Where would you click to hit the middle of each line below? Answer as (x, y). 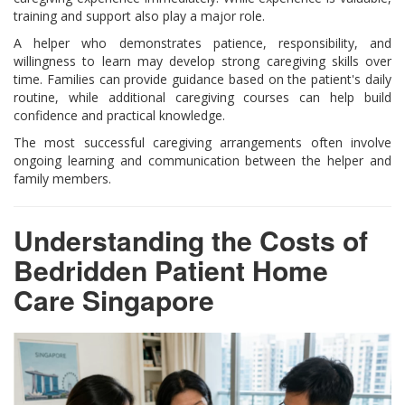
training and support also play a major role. (139, 15)
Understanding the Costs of (191, 240)
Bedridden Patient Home (171, 269)
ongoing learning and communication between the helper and (202, 160)
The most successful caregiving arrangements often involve (202, 142)
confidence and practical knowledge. (119, 115)
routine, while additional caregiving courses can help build (202, 97)
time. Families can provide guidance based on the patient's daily (202, 79)
